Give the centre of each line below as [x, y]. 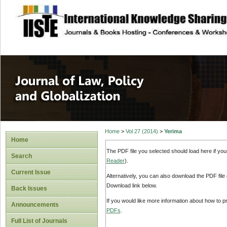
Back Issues [29, 188]
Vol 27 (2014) [142, 131]
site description [98, 16]
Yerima [173, 131]
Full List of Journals [39, 221]
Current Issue [31, 172]
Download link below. [131, 186]
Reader [115, 160]
